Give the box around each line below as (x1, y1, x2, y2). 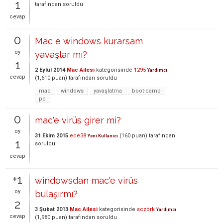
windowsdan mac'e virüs (35, 175, 138, 186)
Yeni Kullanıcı (88, 133, 118, 138)
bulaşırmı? (35, 188, 78, 199)
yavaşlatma (94, 87, 122, 94)
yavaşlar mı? (35, 49, 87, 60)
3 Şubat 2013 (35, 206, 68, 213)
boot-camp (132, 87, 161, 94)
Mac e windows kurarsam (35, 35, 143, 46)
